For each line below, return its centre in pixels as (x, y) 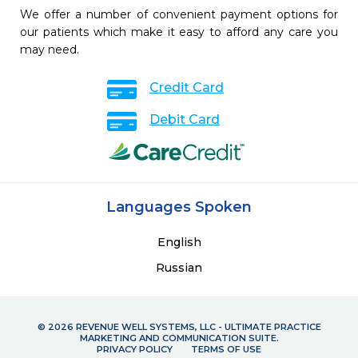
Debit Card (185, 120)
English (179, 243)
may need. (50, 50)
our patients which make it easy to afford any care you (179, 32)
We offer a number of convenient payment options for (179, 15)
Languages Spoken (179, 207)
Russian (179, 268)
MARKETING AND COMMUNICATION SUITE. (179, 338)
